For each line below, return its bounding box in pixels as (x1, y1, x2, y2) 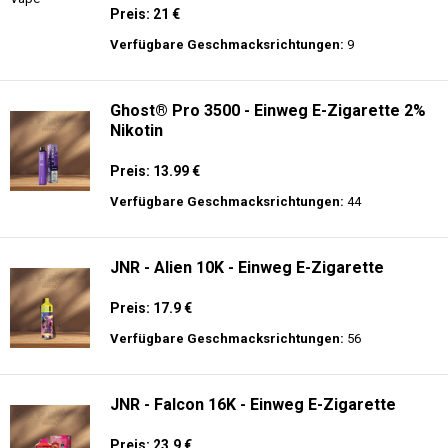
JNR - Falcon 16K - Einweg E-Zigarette (110, 395, 396, 414)
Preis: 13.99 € (110, 163, 200, 179)
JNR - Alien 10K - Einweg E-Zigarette (110, 258, 384, 277)
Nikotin (110, 121, 163, 140)
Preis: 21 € (110, 6, 180, 22)
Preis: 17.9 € (110, 300, 192, 316)
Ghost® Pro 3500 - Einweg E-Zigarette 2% (110, 101, 426, 120)
